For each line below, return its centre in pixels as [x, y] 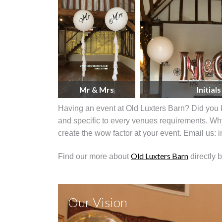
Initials [209, 89]
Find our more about [94, 157]
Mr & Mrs [97, 89]
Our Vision [98, 202]
